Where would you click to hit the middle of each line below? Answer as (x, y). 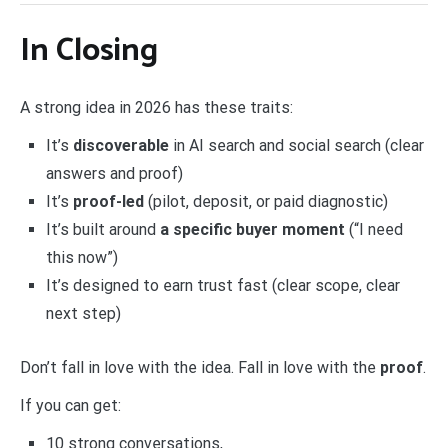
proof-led (108, 202)
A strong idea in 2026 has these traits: (156, 108)
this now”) (81, 258)
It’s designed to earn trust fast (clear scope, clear (222, 286)
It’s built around (102, 230)
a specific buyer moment (252, 230)
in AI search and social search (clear (296, 146)
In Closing (89, 50)
